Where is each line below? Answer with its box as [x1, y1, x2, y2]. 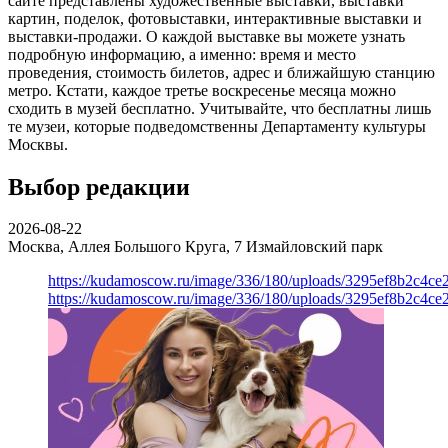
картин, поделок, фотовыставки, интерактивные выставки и [8, 9, 422, 27]
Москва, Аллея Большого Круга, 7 [8, 238, 246, 256]
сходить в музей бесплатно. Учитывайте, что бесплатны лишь [8, 99, 431, 117]
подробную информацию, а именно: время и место [8, 45, 356, 63]
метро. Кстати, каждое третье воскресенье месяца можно [8, 81, 396, 99]
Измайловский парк [246, 238, 383, 256]
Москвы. [8, 135, 68, 153]
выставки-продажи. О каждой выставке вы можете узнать [8, 27, 405, 45]
